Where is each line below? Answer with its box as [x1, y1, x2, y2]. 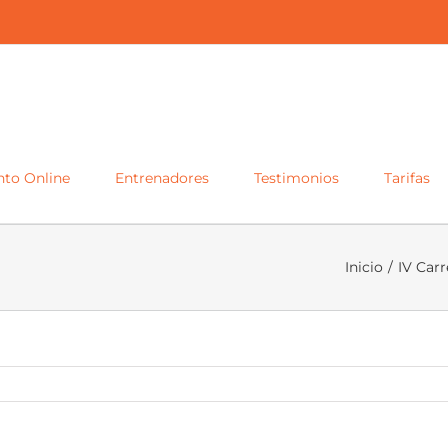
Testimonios [254, 168, 339, 187]
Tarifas [384, 168, 430, 187]
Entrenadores [115, 168, 209, 187]
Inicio [345, 258, 383, 276]
